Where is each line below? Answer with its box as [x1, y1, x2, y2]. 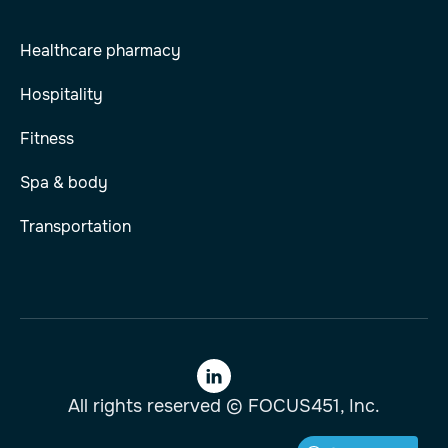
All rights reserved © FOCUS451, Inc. [68, 394, 380, 417]
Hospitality [20, 83, 103, 105]
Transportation [20, 215, 131, 237]
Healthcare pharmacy [20, 39, 181, 61]
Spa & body [20, 171, 108, 193]
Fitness [20, 127, 74, 149]
